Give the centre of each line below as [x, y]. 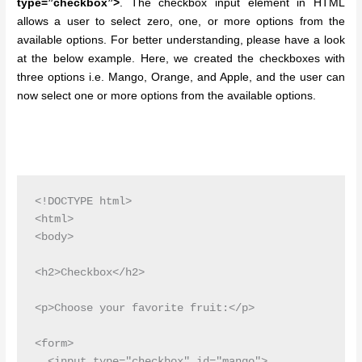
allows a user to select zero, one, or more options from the [181, 22]
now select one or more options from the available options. [167, 96]
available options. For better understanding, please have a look [181, 40]
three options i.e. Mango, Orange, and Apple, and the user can [181, 78]
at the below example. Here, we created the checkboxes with [181, 59]
